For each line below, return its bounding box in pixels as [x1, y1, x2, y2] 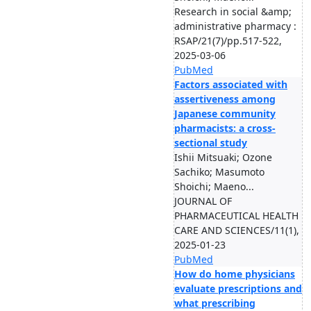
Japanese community [174, 107, 276, 120]
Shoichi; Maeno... [174, 180, 254, 193]
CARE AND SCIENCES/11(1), [174, 224, 299, 237]
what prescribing [174, 296, 255, 310]
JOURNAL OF [174, 194, 232, 208]
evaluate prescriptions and [174, 282, 302, 295]
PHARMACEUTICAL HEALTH [174, 209, 299, 222]
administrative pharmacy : [174, 19, 296, 33]
